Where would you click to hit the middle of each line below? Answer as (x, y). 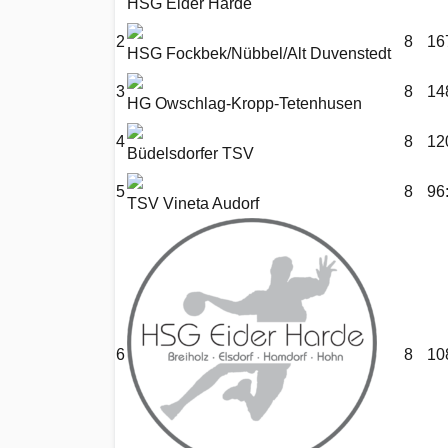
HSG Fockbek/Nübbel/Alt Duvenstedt (259, 54)
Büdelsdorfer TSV (190, 154)
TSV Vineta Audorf (193, 204)
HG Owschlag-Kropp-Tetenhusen (244, 104)
